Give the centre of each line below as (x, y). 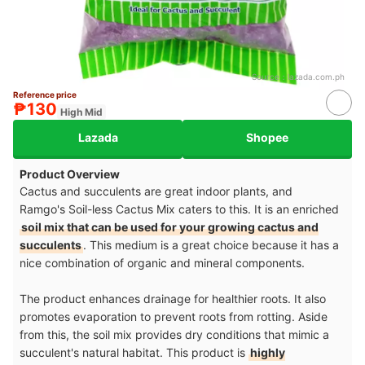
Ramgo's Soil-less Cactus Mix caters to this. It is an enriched (179, 209)
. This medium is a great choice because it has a (211, 244)
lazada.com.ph (316, 76)
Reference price (45, 94)
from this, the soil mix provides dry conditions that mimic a (174, 334)
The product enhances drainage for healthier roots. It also (173, 298)
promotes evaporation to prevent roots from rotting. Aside (174, 316)
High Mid (81, 112)
